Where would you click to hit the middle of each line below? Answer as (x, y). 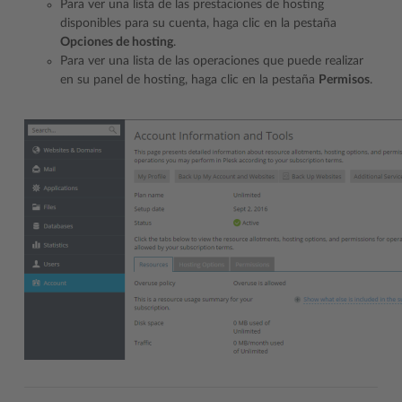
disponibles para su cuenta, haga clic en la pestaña (198, 23)
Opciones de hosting (117, 42)
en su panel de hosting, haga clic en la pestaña (189, 80)
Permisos (344, 80)
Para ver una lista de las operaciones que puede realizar (212, 61)
